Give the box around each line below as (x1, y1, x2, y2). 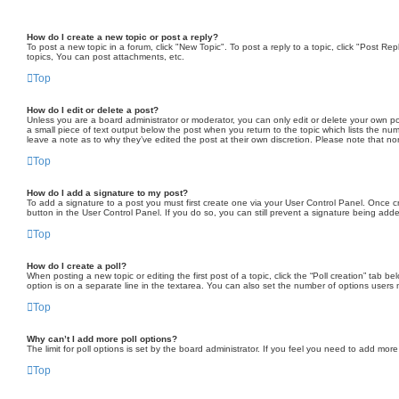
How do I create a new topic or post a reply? (27, 32, 218, 42)
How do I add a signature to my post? (27, 188, 188, 198)
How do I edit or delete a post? (27, 105, 159, 115)
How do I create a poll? (27, 261, 126, 271)
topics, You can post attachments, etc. (27, 52, 184, 61)
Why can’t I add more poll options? (27, 334, 177, 344)
